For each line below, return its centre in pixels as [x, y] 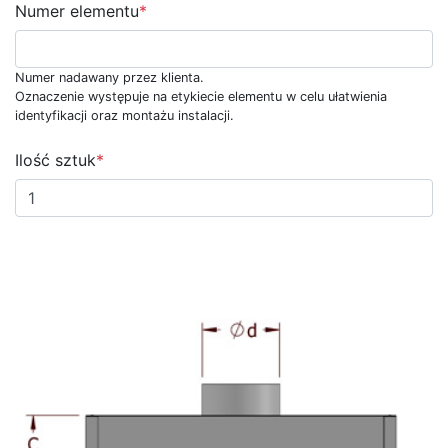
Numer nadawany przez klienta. [111, 77]
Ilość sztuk [55, 160]
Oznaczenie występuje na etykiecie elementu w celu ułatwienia [201, 96]
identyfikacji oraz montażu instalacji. [124, 115]
